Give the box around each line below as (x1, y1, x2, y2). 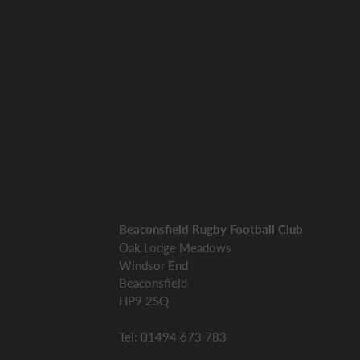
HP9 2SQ (119, 293, 169, 308)
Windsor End (119, 257, 188, 272)
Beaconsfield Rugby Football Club (119, 222, 303, 236)
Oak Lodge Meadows (119, 239, 235, 255)
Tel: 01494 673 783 (119, 329, 227, 344)
